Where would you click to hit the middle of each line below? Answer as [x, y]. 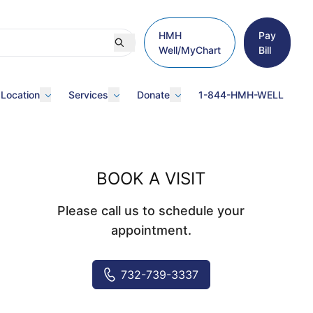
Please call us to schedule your [151, 211]
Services [88, 95]
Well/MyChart [190, 50]
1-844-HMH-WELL [241, 95]
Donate [153, 95]
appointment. [151, 230]
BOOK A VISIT [151, 179]
